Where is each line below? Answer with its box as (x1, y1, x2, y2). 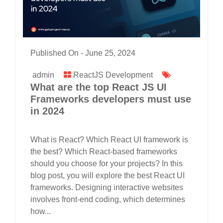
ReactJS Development (73, 71, 153, 80)
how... (30, 207, 51, 216)
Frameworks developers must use (30, 94, 191, 105)
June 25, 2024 (85, 49, 135, 58)
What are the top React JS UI (30, 82, 167, 93)
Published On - (30, 49, 85, 58)
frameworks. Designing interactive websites (30, 183, 183, 192)
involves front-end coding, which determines (30, 195, 185, 204)
